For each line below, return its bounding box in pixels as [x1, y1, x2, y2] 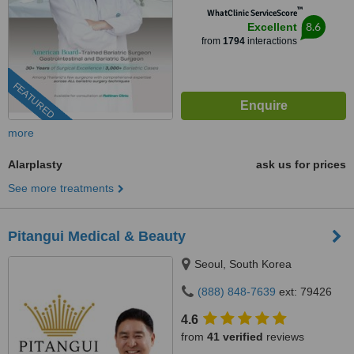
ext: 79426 [276, 285, 332, 298]
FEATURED [10, 80, 57, 122]
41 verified [207, 330, 263, 343]
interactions [245, 36, 297, 47]
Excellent [247, 21, 297, 33]
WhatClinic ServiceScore [207, 8, 297, 18]
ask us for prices [256, 158, 346, 171]
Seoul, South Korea [194, 258, 292, 270]
